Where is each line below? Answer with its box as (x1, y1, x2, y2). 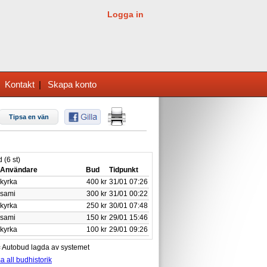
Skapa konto (48, 79, 97, 89)
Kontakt (5, 79, 35, 89)
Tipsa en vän (8, 113, 49, 120)
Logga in (107, 10, 144, 19)
